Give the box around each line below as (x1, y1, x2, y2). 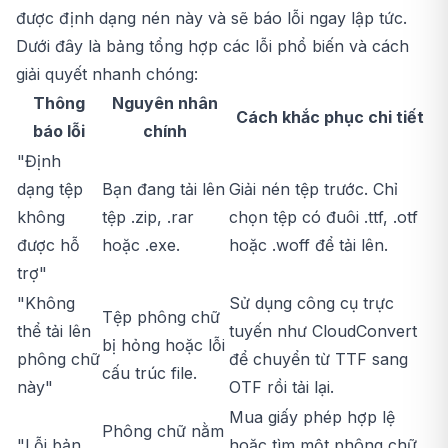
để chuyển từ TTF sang (229, 349, 408, 370)
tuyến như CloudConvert (229, 321, 417, 342)
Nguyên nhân (111, 93, 218, 114)
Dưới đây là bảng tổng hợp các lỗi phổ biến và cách (16, 36, 409, 57)
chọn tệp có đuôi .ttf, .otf (229, 207, 418, 228)
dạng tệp (17, 179, 83, 200)
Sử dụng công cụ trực (229, 293, 394, 314)
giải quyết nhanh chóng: (16, 64, 198, 85)
